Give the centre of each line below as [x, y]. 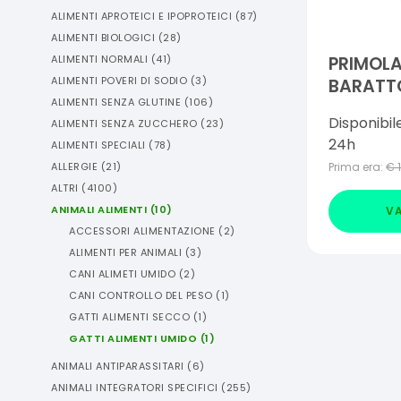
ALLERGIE [74, 166]
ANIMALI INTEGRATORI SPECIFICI [135, 388]
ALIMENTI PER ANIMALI [125, 252]
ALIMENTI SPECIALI [98, 145]
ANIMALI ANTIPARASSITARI [118, 366]
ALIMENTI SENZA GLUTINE [116, 102]
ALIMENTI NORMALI [99, 59]
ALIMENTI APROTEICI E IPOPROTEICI [141, 16]
